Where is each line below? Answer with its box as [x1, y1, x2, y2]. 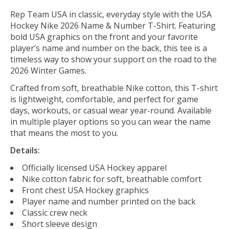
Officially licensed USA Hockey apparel [22, 162, 167, 173]
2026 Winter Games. [10, 64, 86, 76]
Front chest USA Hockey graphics [22, 184, 149, 196]
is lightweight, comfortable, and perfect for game [10, 93, 198, 105]
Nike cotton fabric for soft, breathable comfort [22, 173, 201, 185]
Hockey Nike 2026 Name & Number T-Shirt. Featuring [10, 19, 216, 31]
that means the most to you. [10, 127, 118, 139]
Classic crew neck [22, 207, 87, 218]
